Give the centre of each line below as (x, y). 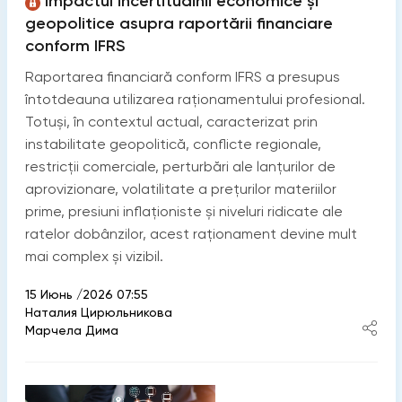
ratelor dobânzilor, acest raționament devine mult (191, 233)
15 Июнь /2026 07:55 (86, 294)
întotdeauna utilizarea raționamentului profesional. (195, 99)
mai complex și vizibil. (94, 256)
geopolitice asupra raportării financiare (179, 23)
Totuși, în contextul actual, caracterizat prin (171, 121)
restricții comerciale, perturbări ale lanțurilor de (180, 166)
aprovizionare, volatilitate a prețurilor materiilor (180, 188)
